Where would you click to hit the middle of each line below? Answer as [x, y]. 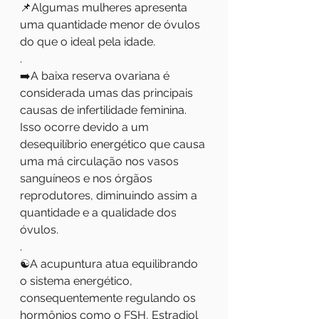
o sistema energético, [78, 281]
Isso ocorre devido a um [86, 127]
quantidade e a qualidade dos [100, 213]
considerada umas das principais [108, 93]
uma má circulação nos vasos [101, 161]
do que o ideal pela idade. [88, 42]
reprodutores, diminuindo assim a [110, 195]
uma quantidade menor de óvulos [111, 25]
